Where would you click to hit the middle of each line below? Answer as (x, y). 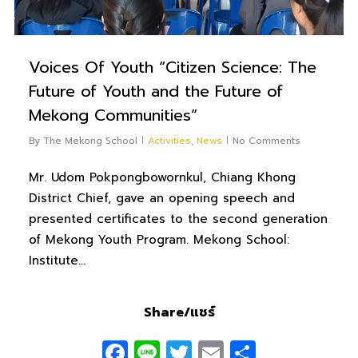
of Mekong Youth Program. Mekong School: (159, 240)
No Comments (266, 141)
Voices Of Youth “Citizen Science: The (172, 68)
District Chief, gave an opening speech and (161, 199)
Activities (169, 141)
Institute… (57, 261)
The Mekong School (90, 141)
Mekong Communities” (113, 115)
